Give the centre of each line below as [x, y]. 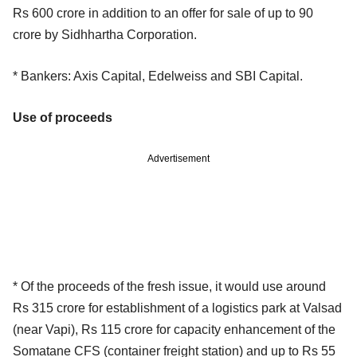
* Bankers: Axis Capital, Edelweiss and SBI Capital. [158, 76]
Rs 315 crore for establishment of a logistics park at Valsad [177, 308]
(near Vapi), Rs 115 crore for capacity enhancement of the [174, 329]
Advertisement [178, 158]
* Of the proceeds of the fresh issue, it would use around [169, 286]
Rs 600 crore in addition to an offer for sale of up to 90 [163, 13]
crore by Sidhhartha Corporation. [105, 34]
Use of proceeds [63, 117]
